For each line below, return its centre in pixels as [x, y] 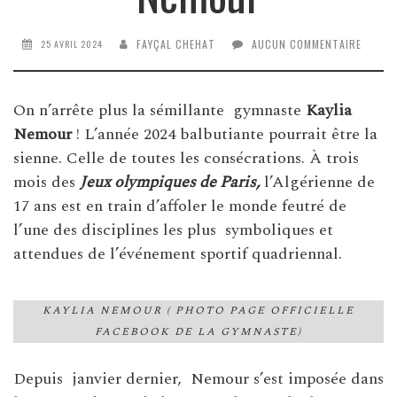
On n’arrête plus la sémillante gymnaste [160, 111]
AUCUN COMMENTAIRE [307, 44]
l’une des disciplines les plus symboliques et [173, 230]
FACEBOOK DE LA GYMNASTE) [198, 332]
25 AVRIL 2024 [72, 44]
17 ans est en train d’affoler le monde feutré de [180, 206]
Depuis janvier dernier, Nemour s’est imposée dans [198, 379]
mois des [47, 183]
